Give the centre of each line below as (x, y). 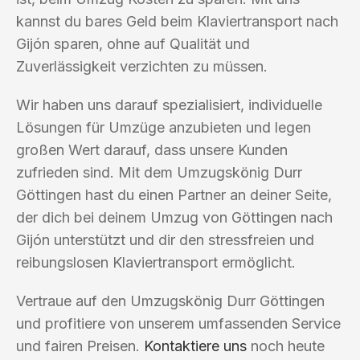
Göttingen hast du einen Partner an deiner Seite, (174, 194)
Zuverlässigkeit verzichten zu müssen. (142, 66)
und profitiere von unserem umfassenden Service (178, 323)
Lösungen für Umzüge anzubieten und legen (164, 127)
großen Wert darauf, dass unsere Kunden (152, 149)
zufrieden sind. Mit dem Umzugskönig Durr (159, 172)
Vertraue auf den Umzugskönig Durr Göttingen (170, 301)
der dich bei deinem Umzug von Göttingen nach (174, 217)
